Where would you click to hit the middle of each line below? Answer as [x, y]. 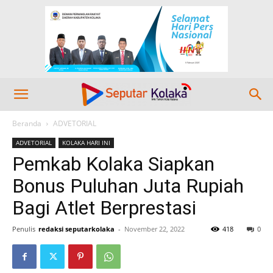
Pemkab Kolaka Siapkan [113, 164]
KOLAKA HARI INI [86, 143]
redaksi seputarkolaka [76, 229]
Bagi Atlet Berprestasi [104, 208]
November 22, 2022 [154, 229]
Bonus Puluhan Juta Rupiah [128, 186]
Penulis [24, 229]
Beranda [27, 123]
